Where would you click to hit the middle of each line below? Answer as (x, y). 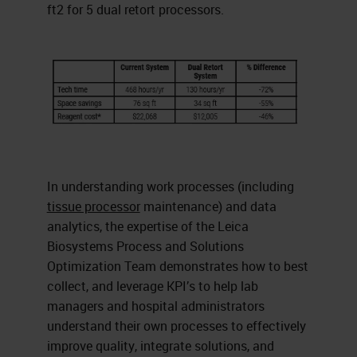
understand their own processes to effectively (176, 326)
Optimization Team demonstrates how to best (177, 266)
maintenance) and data (208, 206)
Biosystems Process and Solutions (145, 246)
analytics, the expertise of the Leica (147, 226)
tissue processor (93, 206)
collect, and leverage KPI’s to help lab (152, 286)
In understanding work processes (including (170, 186)
